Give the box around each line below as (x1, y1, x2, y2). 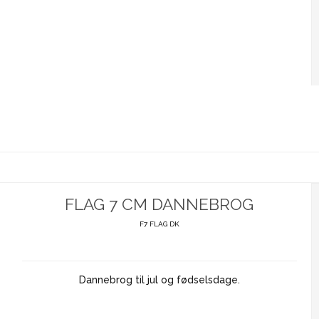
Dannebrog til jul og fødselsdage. (78, 274, 240, 286)
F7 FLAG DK (139, 220, 179, 229)
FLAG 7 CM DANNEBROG (65, 194, 254, 214)
